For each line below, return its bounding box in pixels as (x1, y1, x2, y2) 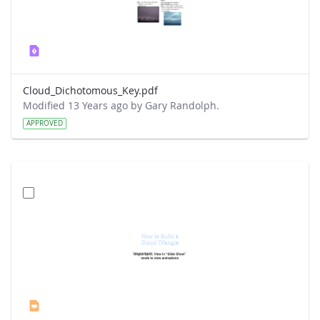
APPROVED (26, 119, 63, 128)
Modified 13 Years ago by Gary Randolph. (23, 99, 219, 112)
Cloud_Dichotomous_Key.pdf (23, 84, 158, 97)
